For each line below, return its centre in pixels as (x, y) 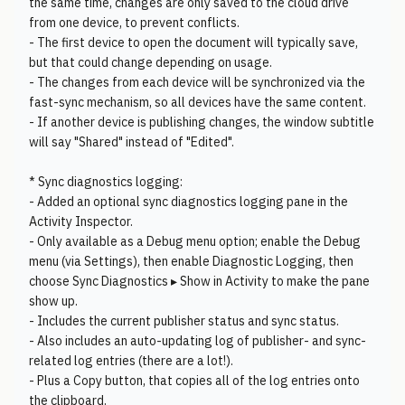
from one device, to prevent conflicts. (134, 23)
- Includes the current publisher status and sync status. (184, 321)
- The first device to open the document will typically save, (193, 42)
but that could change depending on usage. (151, 62)
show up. (53, 301)
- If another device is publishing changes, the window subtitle (202, 122)
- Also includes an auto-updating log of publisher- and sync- (198, 341)
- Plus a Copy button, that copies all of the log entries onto (194, 381)
